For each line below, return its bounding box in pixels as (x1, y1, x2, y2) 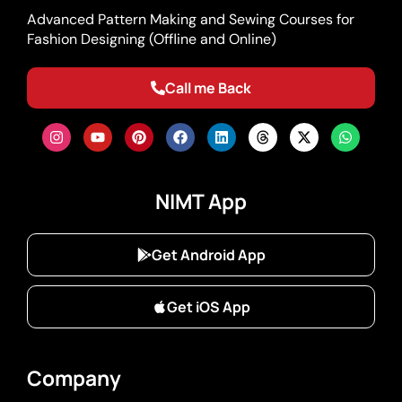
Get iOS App (166, 296, 250, 317)
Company (27, 363, 121, 392)
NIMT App (155, 187, 247, 215)
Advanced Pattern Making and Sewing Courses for (27, 9, 354, 29)
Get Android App (151, 244, 266, 265)
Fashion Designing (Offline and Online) (27, 29, 276, 48)
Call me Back (165, 77, 251, 98)
